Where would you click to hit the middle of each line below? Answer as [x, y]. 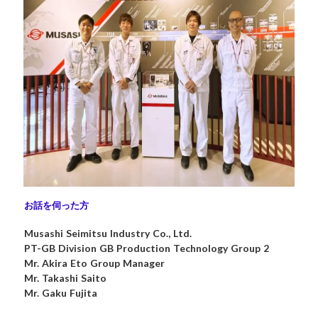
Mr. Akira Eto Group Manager [94, 263]
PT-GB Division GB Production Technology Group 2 [146, 248]
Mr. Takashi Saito [65, 278]
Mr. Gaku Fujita [60, 292]
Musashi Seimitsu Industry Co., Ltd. [108, 233]
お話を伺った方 [56, 205]
